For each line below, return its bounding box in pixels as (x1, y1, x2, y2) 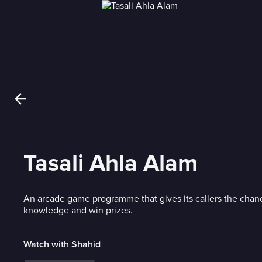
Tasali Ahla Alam (23, 149, 198, 178)
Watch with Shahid (23, 240, 101, 249)
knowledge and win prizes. (23, 205, 133, 216)
